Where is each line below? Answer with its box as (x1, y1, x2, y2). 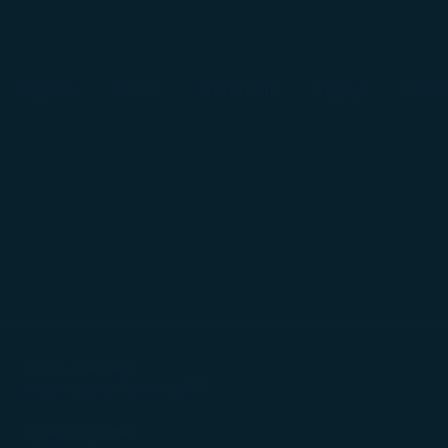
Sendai (113, 81, 161, 99)
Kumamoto (197, 81, 279, 99)
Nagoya (311, 81, 367, 99)
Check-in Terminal (29, 361, 136, 376)
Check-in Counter (29, 424, 133, 439)
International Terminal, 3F (29, 379, 206, 397)
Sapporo (18, 81, 77, 99)
